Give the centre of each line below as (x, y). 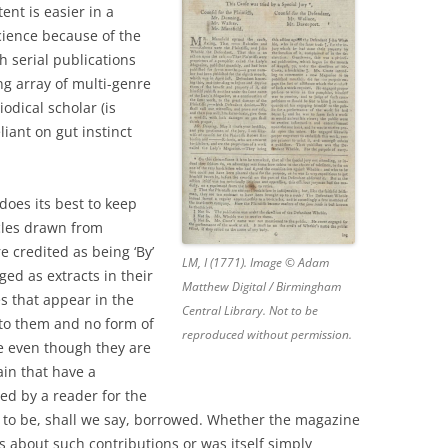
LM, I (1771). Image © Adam (255, 262)
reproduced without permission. (266, 334)
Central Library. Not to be (249, 310)
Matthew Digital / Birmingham (261, 286)
